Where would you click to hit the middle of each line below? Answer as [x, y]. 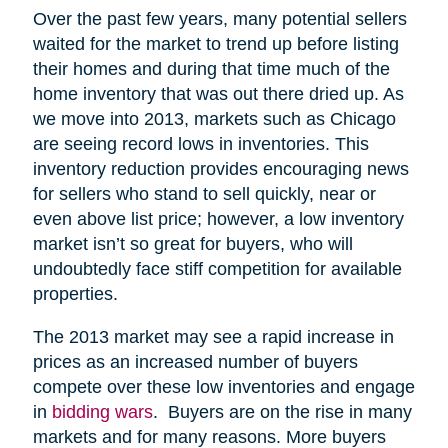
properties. [75, 293]
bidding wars [102, 411]
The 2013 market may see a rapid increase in [213, 336]
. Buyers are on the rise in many [282, 411]
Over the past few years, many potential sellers [219, 18]
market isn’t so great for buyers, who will [192, 243]
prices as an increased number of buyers [195, 361]
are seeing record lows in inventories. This [200, 143]
